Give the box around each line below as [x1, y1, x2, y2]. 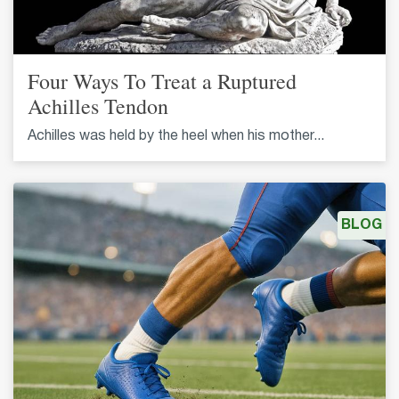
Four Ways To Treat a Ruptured [28, 67, 297, 96]
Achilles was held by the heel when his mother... [28, 130, 324, 143]
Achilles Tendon [28, 92, 168, 121]
